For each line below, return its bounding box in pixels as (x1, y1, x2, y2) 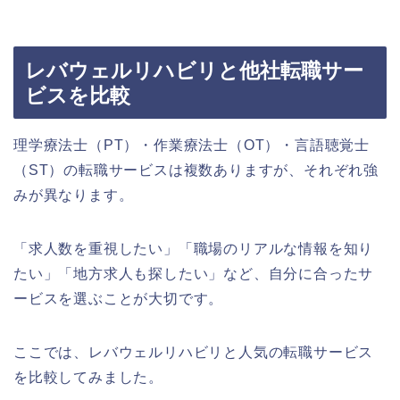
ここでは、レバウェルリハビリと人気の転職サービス (13, 345, 374, 361)
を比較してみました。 (13, 370, 163, 386)
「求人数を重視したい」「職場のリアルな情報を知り (13, 241, 374, 257)
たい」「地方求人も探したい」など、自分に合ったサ (13, 266, 374, 282)
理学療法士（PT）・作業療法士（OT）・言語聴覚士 (13, 137, 370, 154)
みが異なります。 (13, 187, 134, 204)
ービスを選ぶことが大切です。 (13, 291, 224, 307)
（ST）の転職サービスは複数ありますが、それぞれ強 (13, 162, 379, 179)
